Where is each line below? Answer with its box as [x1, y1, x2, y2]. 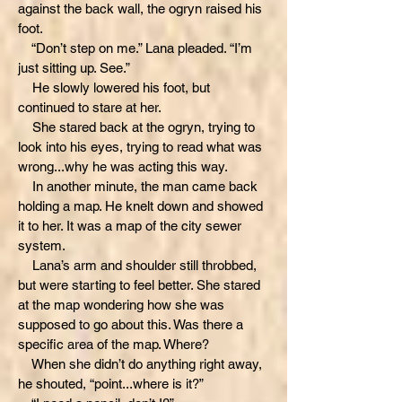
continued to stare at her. [18, 100, 162, 115]
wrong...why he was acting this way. [18, 159, 228, 174]
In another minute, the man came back [18, 179, 258, 194]
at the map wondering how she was [18, 297, 224, 312]
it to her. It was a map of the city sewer [18, 218, 241, 233]
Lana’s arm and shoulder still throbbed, [18, 258, 257, 273]
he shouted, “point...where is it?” [18, 376, 204, 391]
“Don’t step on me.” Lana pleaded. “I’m [18, 40, 252, 56]
